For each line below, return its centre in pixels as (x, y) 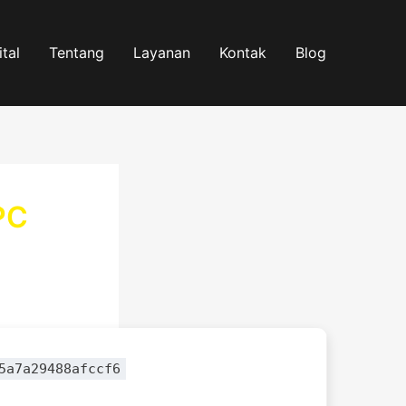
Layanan (162, 53)
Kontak (243, 53)
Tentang (77, 53)
